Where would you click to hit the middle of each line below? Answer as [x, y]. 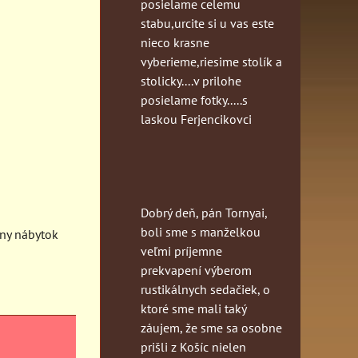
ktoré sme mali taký [193, 308]
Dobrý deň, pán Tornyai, [204, 212]
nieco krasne [175, 42]
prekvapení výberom [196, 270]
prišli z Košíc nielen [193, 346]
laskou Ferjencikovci [196, 119]
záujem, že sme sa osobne [211, 327]
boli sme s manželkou [201, 231]
